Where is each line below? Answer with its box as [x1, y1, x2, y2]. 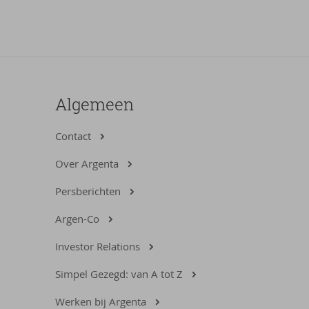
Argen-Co [55, 212, 99, 226]
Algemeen [55, 93, 134, 115]
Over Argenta [55, 157, 119, 170]
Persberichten [55, 184, 121, 198]
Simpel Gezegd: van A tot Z [55, 267, 183, 281]
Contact [55, 129, 91, 143]
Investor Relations [55, 239, 140, 253]
